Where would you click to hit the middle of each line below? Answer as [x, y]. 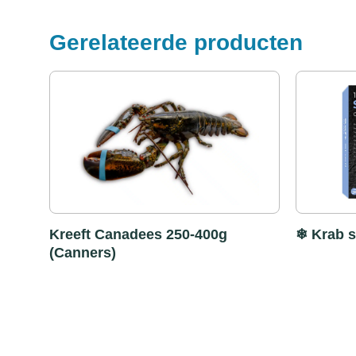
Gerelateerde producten [176, 43]
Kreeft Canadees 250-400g [138, 234]
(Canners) [83, 253]
